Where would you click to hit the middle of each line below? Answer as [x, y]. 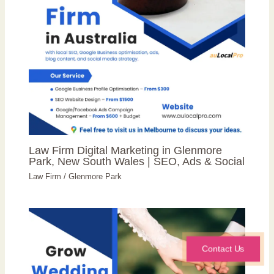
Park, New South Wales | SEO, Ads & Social [137, 161]
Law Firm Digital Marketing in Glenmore [126, 150]
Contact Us [223, 249]
